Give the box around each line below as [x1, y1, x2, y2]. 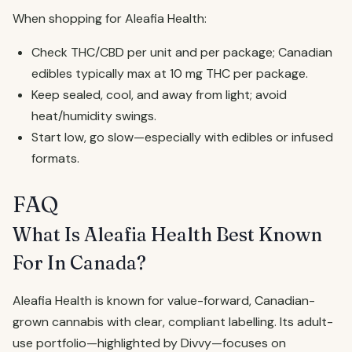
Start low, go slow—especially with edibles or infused [31, 129, 333, 145]
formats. [31, 150, 79, 167]
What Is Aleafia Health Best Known [13, 223, 322, 246]
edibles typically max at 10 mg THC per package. [31, 65, 308, 82]
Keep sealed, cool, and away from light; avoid [31, 86, 287, 103]
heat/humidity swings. [31, 108, 156, 124]
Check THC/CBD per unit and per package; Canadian [31, 44, 332, 60]
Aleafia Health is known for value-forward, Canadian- [13, 292, 315, 309]
